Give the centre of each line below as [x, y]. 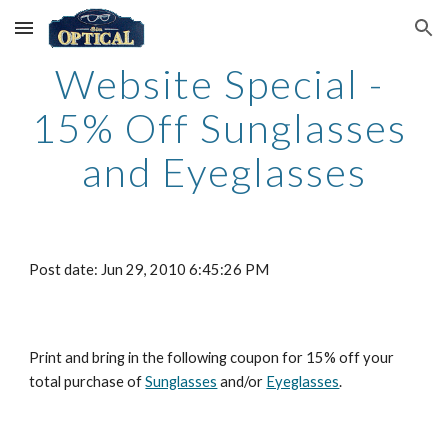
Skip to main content [87, 37]
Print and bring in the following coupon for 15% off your [212, 357]
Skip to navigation [369, 37]
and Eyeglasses [224, 172]
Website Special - [219, 84]
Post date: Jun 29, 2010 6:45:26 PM [149, 269]
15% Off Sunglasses [219, 128]
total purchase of [86, 381]
